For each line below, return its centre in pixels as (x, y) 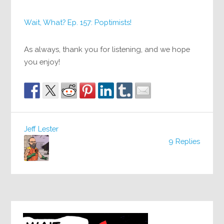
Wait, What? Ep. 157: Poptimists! (78, 22)
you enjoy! (42, 61)
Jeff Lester (41, 128)
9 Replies (184, 141)
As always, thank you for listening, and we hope (107, 49)
